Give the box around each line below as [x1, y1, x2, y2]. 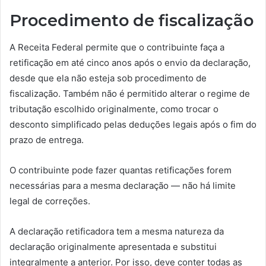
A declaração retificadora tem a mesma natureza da [9, 225, 224, 237]
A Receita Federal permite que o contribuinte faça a [9, 41, 224, 53]
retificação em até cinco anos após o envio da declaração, [9, 56, 251, 68]
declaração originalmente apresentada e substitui [9, 240, 217, 252]
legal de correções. [9, 195, 90, 207]
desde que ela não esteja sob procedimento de [9, 72, 207, 84]
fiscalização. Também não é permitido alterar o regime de [9, 87, 250, 99]
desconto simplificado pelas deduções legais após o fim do [9, 118, 256, 130]
